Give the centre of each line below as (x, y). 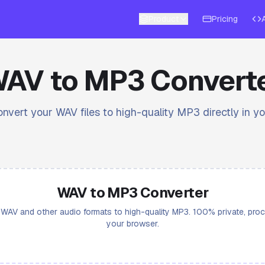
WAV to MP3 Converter (132, 193)
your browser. (132, 224)
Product (164, 19)
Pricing (225, 19)
